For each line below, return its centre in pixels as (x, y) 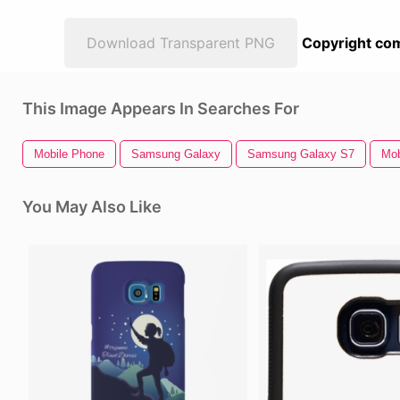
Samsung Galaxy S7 (301, 154)
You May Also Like (92, 207)
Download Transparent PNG (181, 43)
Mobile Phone (69, 154)
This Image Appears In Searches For (161, 108)
